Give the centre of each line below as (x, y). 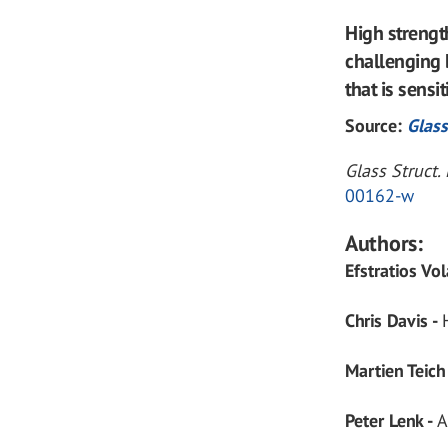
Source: (376, 125)
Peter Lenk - (391, 420)
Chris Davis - (394, 320)
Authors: (384, 243)
